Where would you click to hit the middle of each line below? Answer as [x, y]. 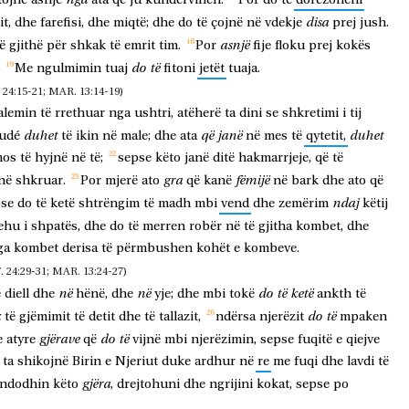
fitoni [179, 69]
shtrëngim [109, 204]
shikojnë [43, 362]
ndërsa [236, 317]
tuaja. [244, 69]
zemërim [304, 204]
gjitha [275, 227]
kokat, [274, 385]
